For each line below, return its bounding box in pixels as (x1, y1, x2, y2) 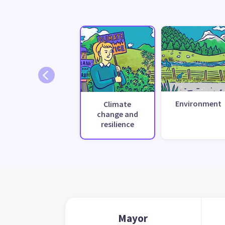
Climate (103, 98, 132, 109)
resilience (100, 119, 134, 129)
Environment (175, 98, 221, 108)
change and (96, 108, 138, 119)
